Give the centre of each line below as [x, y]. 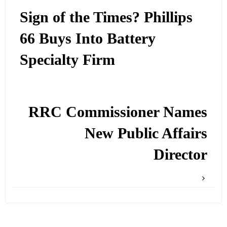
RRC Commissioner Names [118, 112]
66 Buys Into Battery [88, 39]
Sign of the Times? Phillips [106, 17]
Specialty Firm [68, 60]
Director [180, 154]
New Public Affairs [146, 133]
